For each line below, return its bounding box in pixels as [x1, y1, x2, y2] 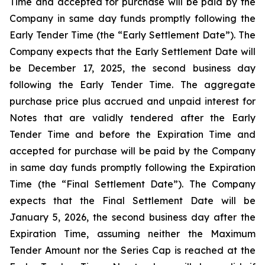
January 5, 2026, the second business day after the [9, 211, 256, 223]
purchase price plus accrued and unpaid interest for [9, 95, 256, 107]
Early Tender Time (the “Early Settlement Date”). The [9, 29, 256, 41]
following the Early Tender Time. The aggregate [9, 79, 256, 91]
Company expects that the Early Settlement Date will [9, 46, 256, 57]
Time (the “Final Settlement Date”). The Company [9, 178, 256, 190]
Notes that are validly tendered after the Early [9, 112, 256, 124]
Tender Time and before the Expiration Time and [9, 128, 256, 140]
